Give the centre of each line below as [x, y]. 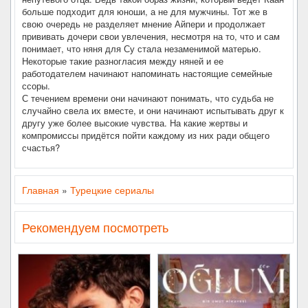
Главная [41, 190]
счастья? [41, 147]
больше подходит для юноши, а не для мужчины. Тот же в [145, 11]
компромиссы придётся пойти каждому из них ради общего [146, 135]
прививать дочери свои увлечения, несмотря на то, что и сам [151, 36]
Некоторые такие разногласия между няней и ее [123, 61]
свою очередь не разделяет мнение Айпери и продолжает [144, 24]
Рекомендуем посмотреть [95, 227]
